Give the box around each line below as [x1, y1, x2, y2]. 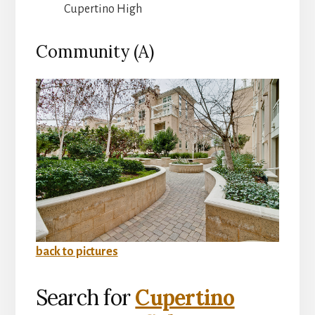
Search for [35, 283, 136, 311]
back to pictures [35, 245, 118, 258]
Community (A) [35, 41, 154, 63]
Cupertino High [63, 3, 142, 16]
